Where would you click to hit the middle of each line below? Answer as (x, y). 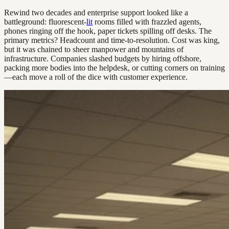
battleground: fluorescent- (45, 22)
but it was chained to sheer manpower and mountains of (94, 50)
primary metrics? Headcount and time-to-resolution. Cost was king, (112, 40)
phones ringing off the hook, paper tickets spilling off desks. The (108, 31)
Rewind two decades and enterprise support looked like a (96, 13)
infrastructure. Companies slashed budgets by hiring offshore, (103, 59)
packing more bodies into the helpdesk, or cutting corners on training (114, 68)
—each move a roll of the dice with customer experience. (96, 77)
